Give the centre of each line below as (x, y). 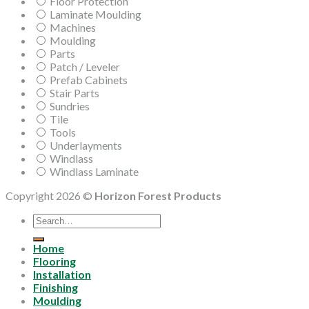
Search (48, 219)
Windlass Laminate (94, 171)
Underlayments (86, 145)
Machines (73, 27)
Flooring (54, 261)
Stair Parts (74, 92)
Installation (62, 274)
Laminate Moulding (96, 14)
